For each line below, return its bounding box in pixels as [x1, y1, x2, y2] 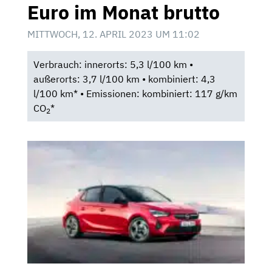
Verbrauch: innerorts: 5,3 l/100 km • [33, 58, 193, 71]
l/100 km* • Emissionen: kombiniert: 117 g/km [33, 87, 237, 100]
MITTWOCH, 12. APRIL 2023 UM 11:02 [27, 28, 200, 41]
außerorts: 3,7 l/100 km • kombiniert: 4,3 [33, 73, 216, 86]
